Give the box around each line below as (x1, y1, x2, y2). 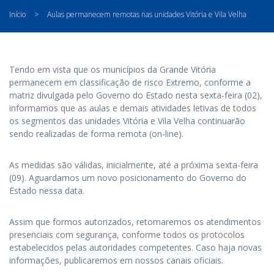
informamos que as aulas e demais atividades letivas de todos (9, 102, 256, 114)
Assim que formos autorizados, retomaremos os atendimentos (9, 216, 261, 228)
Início (9, 9, 26, 20)
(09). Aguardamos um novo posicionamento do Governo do (9, 172, 246, 183)
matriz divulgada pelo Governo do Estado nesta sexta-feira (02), (9, 89, 262, 101)
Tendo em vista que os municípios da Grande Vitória (9, 64, 216, 75)
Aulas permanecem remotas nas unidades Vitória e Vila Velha (47, 9, 246, 20)
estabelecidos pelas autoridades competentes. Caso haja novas (9, 242, 262, 253)
